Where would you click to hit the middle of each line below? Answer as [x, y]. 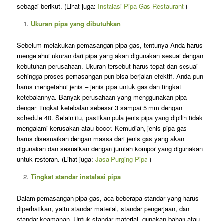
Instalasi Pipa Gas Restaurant [140, 6]
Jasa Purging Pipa [121, 159]
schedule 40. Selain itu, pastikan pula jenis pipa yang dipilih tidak [110, 118]
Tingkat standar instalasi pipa [75, 177]
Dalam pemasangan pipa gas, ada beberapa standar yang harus [108, 198]
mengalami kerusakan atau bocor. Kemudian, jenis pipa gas [102, 128]
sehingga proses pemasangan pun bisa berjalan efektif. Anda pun [110, 76]
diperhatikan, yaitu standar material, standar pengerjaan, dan [103, 209]
